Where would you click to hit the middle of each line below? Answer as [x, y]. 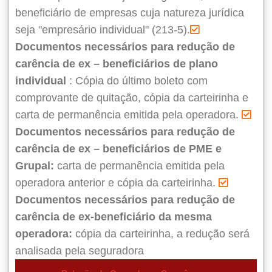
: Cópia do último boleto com [137, 81]
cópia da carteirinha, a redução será [161, 234]
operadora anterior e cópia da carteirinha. [117, 183]
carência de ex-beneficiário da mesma [114, 217]
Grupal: [35, 166]
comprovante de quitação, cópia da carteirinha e [132, 98]
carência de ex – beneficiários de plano [117, 64]
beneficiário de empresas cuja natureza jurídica [130, 13]
